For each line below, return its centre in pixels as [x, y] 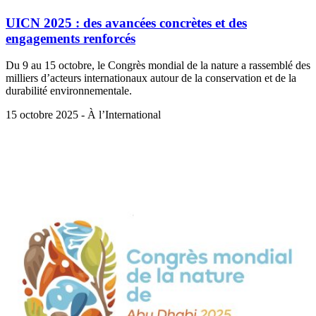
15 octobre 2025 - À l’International [83, 115]
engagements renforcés [71, 38]
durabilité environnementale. [69, 91]
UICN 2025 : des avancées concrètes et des [126, 23]
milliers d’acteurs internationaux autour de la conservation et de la [151, 78]
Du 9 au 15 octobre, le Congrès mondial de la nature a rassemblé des [158, 66]
